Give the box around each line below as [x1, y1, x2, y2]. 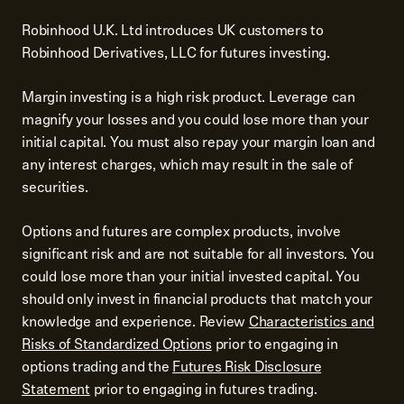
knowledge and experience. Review [22, 310, 249, 333]
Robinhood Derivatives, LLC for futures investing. [22, 41, 330, 64]
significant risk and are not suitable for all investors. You [22, 243, 374, 265]
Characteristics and [248, 310, 374, 333]
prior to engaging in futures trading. [89, 378, 317, 400]
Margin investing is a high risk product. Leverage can [22, 86, 355, 108]
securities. [22, 176, 88, 198]
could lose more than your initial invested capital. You [22, 265, 360, 288]
